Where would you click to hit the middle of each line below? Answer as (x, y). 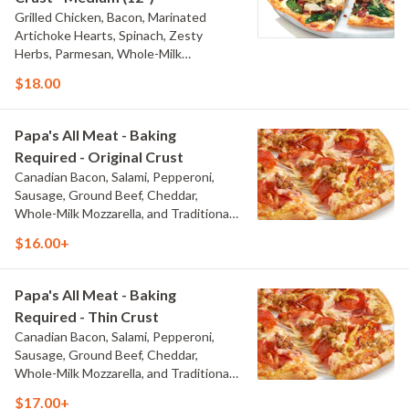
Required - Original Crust (99, 157)
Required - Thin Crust (87, 316)
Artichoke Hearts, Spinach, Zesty (92, 35)
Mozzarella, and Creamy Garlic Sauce (117, 72)
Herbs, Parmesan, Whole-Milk (98, 53)
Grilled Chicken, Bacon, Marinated (110, 17)
